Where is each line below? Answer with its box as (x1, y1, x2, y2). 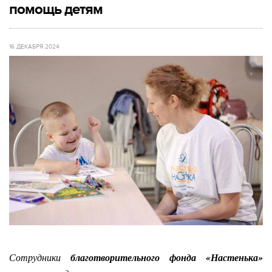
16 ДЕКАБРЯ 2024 (9, 43, 59, 50)
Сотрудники (9, 251, 70, 263)
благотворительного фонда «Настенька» (70, 251, 263, 264)
